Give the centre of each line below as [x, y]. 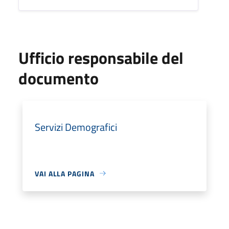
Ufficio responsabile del [101, 58]
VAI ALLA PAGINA [65, 173]
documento [59, 78]
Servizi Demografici [76, 127]
